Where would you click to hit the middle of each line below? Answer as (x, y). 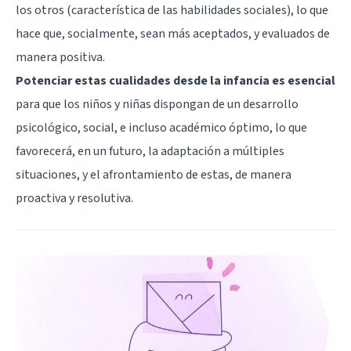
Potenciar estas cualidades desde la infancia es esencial (175, 80)
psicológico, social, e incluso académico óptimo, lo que (161, 127)
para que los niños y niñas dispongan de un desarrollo (157, 104)
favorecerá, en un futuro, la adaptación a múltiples (150, 151)
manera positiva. (60, 57)
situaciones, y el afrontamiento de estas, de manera (154, 174)
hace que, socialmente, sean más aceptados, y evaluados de (173, 33)
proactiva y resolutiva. (74, 198)
